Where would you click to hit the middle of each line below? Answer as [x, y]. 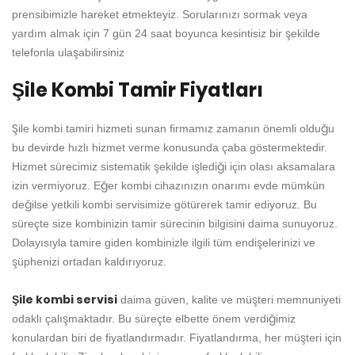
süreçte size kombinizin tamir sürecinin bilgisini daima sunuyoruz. [175, 224]
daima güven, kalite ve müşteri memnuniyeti [229, 300]
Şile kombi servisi [65, 300]
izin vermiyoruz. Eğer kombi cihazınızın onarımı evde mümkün [168, 186]
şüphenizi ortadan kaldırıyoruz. [89, 262]
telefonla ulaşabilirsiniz [68, 53]
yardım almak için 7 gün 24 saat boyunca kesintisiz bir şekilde [166, 34]
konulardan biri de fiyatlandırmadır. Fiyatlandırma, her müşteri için [177, 338]
